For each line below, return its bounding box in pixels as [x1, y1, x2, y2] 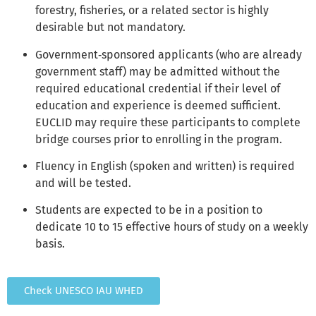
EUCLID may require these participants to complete [35, 115, 300, 129]
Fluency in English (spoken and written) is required [35, 159, 295, 173]
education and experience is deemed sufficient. [35, 98, 281, 112]
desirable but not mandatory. [35, 20, 186, 35]
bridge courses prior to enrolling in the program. [35, 132, 282, 146]
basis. [35, 237, 65, 251]
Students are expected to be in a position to [35, 203, 262, 217]
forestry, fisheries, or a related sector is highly [35, 4, 269, 18]
